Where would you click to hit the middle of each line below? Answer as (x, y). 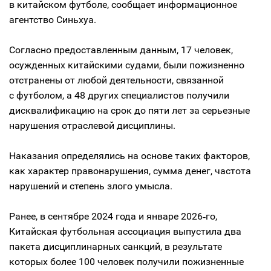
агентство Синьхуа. (53, 20)
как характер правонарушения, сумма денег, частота (130, 171)
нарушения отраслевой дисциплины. (92, 126)
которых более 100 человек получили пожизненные (126, 262)
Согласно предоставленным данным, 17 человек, (121, 50)
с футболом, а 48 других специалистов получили (119, 95)
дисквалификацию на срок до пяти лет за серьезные (129, 110)
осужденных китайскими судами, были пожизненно (127, 65)
